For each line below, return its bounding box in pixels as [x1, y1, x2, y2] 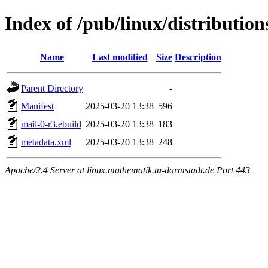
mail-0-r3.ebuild [21, 118, 81, 129]
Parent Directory [21, 83, 83, 93]
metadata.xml [21, 136, 71, 147]
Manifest [21, 100, 54, 111]
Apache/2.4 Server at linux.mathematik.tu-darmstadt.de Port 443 [5, 165, 250, 175]
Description [175, 51, 221, 62]
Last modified [92, 51, 148, 62]
